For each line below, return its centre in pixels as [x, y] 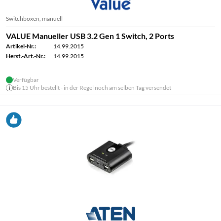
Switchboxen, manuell [34, 18]
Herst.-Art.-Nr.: [26, 56]
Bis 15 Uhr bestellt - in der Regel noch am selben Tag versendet [92, 88]
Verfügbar [26, 80]
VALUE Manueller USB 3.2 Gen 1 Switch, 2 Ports [90, 36]
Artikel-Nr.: [21, 46]
